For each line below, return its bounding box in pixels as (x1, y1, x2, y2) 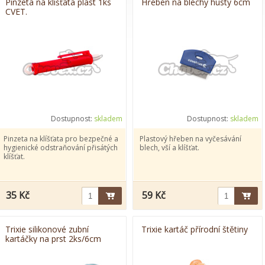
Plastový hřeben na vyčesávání (140, 134, 241, 144)
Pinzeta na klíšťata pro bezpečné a (4, 134, 118, 144)
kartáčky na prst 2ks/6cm (5, 233, 101, 244)
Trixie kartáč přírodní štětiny (141, 224, 248, 235)
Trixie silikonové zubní (5, 224, 89, 235)
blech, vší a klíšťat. (140, 143, 199, 153)
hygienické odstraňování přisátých (4, 143, 118, 153)
